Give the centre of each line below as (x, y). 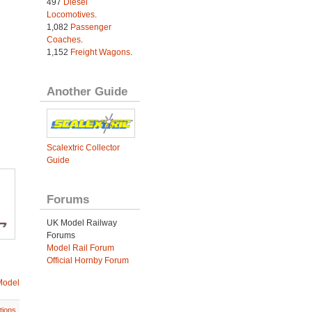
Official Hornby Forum (87, 260)
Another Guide (87, 91)
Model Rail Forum (80, 248)
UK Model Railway (81, 223)
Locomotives (70, 15)
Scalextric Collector (83, 148)
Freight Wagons (100, 52)
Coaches (63, 40)
